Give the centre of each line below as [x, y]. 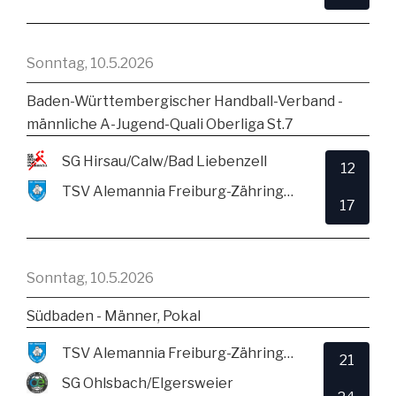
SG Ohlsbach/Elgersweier [148, 383]
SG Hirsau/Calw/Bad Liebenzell [164, 161]
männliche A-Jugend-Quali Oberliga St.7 [160, 124]
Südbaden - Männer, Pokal [114, 316]
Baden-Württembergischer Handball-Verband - [185, 101]
